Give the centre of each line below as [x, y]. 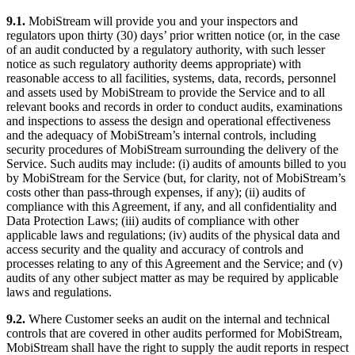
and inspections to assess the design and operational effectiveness [168, 120]
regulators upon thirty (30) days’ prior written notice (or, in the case [173, 35]
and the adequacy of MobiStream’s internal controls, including [161, 135]
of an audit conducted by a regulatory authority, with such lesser [166, 49]
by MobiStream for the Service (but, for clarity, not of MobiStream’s [176, 177]
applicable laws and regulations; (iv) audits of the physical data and [173, 235]
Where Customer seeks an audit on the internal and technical [177, 319]
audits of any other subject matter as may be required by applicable [172, 277]
